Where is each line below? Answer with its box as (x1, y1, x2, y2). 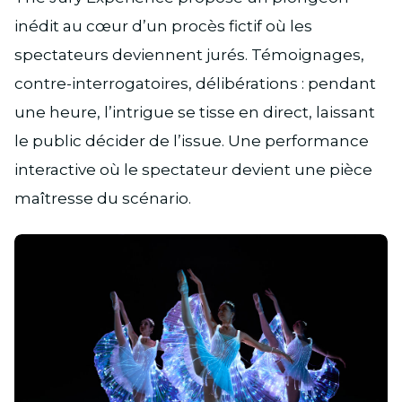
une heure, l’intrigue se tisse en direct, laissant (14, 102, 375, 121)
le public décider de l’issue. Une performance (14, 131, 369, 150)
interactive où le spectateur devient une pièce (14, 160, 372, 179)
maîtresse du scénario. (14, 188, 191, 207)
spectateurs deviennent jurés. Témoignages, (14, 45, 364, 64)
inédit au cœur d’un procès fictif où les (14, 16, 312, 35)
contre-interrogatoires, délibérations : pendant (14, 74, 376, 92)
